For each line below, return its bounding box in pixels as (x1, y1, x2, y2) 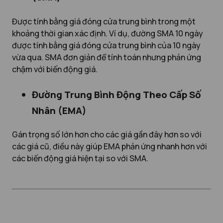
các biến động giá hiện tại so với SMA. (12, 153, 148, 164)
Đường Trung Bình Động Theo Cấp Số (32, 88, 201, 101)
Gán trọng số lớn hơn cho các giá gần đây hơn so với (12, 129, 202, 140)
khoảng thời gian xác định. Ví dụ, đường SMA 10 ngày (12, 27, 203, 39)
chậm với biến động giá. (12, 63, 98, 75)
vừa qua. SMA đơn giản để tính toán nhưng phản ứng (12, 51, 201, 63)
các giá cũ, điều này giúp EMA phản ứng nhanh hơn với (12, 141, 207, 152)
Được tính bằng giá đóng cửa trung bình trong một (12, 15, 196, 27)
